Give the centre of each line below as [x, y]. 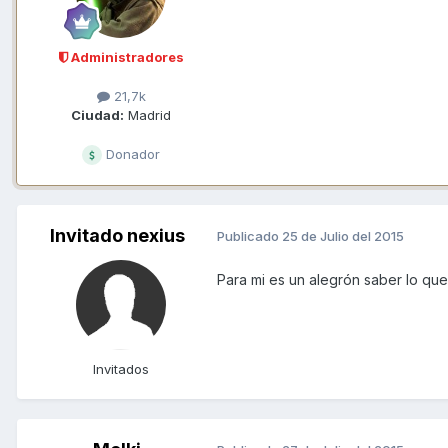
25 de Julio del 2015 [343, 236]
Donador [131, 153]
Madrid [147, 114]
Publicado [249, 236]
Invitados [121, 368]
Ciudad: [97, 114]
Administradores [125, 56]
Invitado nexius [117, 235]
